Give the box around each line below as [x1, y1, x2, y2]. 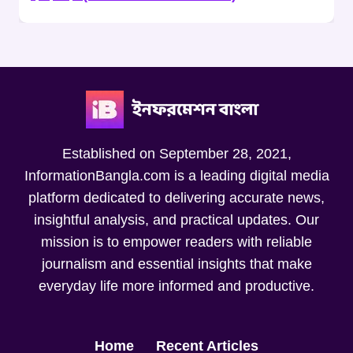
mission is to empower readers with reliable [41, 233, 312, 250]
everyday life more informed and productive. [39, 277, 314, 294]
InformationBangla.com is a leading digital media [24, 167, 329, 184]
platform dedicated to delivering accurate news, [28, 189, 325, 206]
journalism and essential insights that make [41, 255, 312, 272]
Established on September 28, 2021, [61, 145, 292, 162]
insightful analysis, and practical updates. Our [34, 211, 319, 228]
